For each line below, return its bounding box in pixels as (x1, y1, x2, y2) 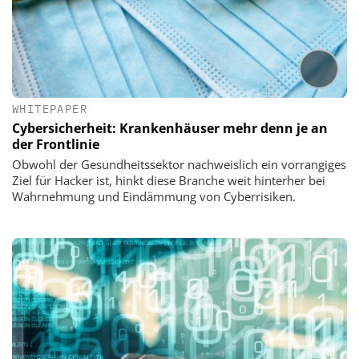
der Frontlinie (12, 135, 99, 154)
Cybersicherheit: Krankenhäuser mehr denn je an (12, 119, 328, 138)
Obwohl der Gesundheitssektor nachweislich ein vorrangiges (12, 156, 346, 173)
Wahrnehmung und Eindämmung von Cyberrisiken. (12, 188, 296, 205)
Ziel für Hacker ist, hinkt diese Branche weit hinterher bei (12, 172, 325, 189)
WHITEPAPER (12, 102, 87, 117)
